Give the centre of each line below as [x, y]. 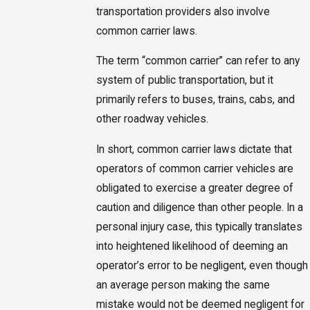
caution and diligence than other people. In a [199, 207]
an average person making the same [183, 285]
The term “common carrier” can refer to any [198, 61]
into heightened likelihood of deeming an [192, 246]
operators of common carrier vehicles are [194, 168]
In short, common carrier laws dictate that [194, 149]
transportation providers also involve [183, 11]
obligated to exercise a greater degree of [194, 188]
